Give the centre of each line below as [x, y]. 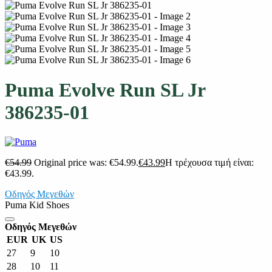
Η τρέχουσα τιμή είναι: [209, 163]
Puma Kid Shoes [37, 205]
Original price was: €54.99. [86, 163]
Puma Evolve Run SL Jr [105, 90]
